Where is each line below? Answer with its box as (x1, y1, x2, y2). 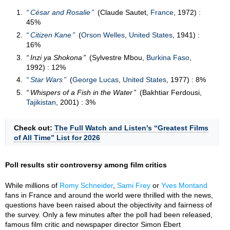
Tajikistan (26, 98, 56, 106)
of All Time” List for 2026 (14, 133, 100, 142)
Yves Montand (161, 181, 207, 189)
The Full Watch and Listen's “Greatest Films (54, 123, 208, 132)
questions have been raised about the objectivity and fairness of (5, 200, 212, 209)
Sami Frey (117, 181, 150, 189)
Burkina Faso (146, 53, 190, 62)
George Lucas (72, 75, 119, 84)
